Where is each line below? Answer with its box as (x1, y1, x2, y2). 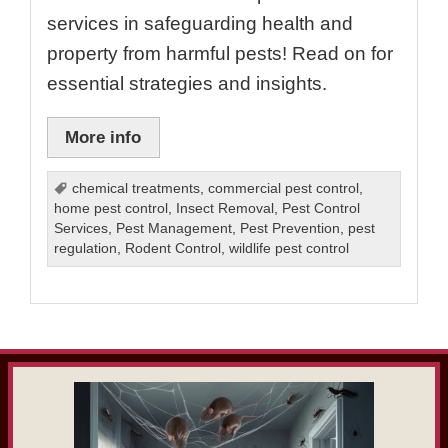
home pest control (54, 201, 169, 217)
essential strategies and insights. (46, 72, 327, 94)
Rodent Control (125, 241, 222, 257)
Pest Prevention (240, 221, 341, 237)
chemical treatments (72, 181, 201, 197)
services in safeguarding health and (46, 12, 353, 34)
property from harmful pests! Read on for (46, 42, 393, 64)
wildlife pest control (229, 241, 350, 257)
